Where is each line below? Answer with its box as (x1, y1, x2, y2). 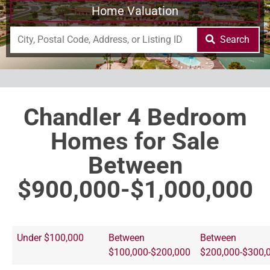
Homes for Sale (51, 127, 219, 155)
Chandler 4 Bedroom (23, 102, 247, 131)
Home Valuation (92, 3, 178, 18)
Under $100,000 (17, 231, 84, 243)
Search (220, 33, 250, 45)
